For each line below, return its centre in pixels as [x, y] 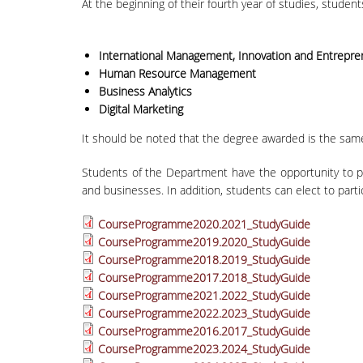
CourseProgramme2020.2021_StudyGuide [204, 224]
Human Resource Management [177, 73]
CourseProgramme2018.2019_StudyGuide [204, 260]
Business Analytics [145, 91]
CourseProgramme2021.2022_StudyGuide [204, 295]
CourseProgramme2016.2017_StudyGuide [204, 331]
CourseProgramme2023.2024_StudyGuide [204, 349]
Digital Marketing [141, 109]
